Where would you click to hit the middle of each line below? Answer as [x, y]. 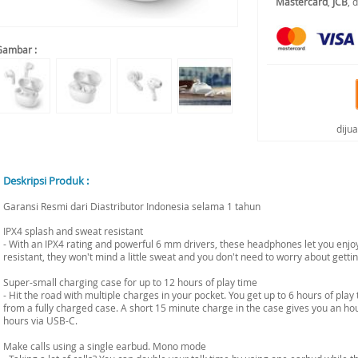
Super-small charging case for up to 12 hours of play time [130, 282]
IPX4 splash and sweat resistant [73, 231]
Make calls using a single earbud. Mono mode [105, 346]
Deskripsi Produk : [46, 181]
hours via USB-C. [40, 320]
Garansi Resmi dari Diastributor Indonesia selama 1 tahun [132, 206]
